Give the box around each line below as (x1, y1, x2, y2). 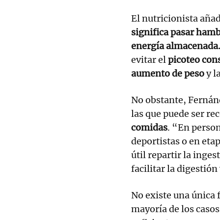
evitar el (131, 54, 168, 65)
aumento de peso (131, 67, 204, 79)
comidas (131, 121, 167, 133)
